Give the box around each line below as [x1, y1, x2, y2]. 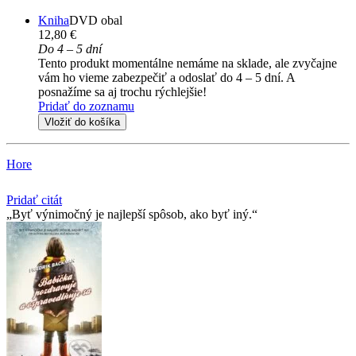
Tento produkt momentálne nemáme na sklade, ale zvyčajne [38, 56, 337, 70]
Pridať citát [6, 192, 62, 207]
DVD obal [69, 13, 122, 27]
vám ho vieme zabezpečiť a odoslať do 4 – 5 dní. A [38, 70, 295, 84]
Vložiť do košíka [44, 115, 120, 128]
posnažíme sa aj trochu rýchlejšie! [38, 84, 207, 99]
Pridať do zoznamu [38, 99, 134, 113]
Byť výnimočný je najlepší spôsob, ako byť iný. [12, 207, 252, 221]
